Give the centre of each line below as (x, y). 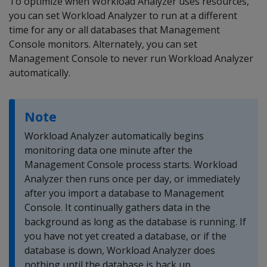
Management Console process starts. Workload (131, 164)
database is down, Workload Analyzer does (120, 250)
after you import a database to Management (124, 193)
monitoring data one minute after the (108, 150)
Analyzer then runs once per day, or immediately (132, 179)
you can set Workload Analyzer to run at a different (123, 15)
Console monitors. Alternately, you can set (103, 44)
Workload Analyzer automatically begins (114, 136)
